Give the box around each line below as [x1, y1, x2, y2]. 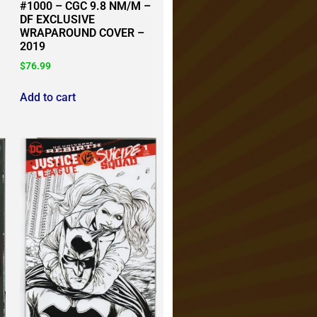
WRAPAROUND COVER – [20, 26, 145, 40]
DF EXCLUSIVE [20, 13, 96, 27]
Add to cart [20, 90, 76, 104]
